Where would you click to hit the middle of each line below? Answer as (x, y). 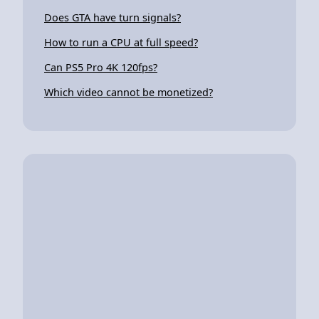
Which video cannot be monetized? (129, 92)
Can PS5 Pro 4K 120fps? (101, 67)
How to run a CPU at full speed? (121, 42)
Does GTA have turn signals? (113, 17)
